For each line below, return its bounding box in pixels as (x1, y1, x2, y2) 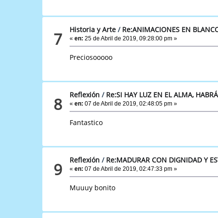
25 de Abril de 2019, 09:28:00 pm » (83, 35, 178, 42)
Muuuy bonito (70, 182, 116, 192)
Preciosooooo (70, 52, 113, 62)
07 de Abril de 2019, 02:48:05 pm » (83, 100, 178, 107)
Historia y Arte (70, 24, 116, 34)
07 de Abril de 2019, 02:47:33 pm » (83, 165, 178, 172)
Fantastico (70, 117, 103, 127)
